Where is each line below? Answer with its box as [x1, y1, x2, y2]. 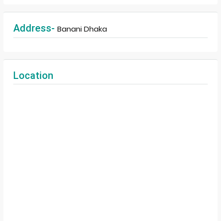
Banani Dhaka [57, 24, 107, 34]
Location [13, 70, 53, 81]
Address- [13, 22, 57, 34]
